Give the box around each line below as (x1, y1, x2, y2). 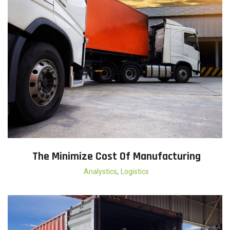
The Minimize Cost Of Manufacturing (32, 149, 201, 164)
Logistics (121, 167, 149, 176)
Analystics (84, 167, 117, 176)
